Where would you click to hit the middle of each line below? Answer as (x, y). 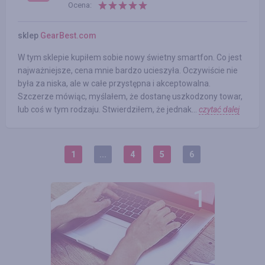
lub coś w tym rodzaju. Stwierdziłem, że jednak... (108, 109)
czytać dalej (219, 109)
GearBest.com (68, 35)
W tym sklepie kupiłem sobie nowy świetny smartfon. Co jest (130, 57)
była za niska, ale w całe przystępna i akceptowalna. (114, 83)
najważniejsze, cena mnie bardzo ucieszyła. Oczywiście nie (128, 70)
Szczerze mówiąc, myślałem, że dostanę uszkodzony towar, (130, 96)
